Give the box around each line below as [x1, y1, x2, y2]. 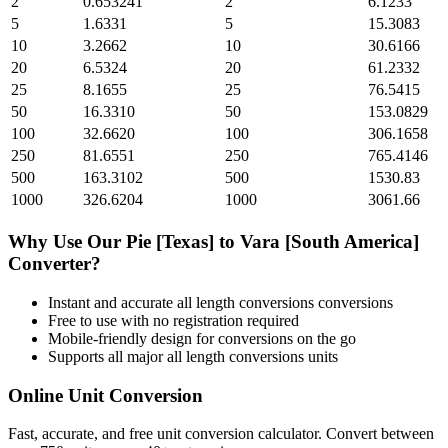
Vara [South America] [240, 231, 419, 253]
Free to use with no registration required [48, 311, 299, 329]
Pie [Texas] [126, 231, 214, 253]
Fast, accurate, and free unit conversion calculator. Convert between [8, 425, 434, 443]
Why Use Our [8, 231, 126, 253]
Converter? [8, 253, 101, 275]
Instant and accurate [48, 293, 177, 311]
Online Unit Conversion [8, 384, 203, 406]
